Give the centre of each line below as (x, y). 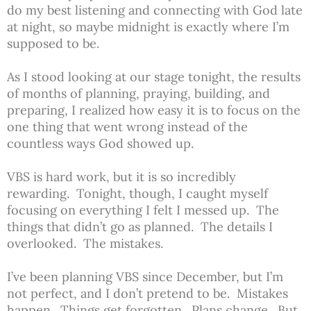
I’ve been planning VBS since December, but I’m (145, 276)
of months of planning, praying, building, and (138, 93)
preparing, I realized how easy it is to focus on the (154, 110)
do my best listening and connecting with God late (155, 10)
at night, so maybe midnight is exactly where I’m (148, 26)
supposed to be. (53, 43)
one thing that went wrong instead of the (127, 126)
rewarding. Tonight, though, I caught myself (137, 193)
